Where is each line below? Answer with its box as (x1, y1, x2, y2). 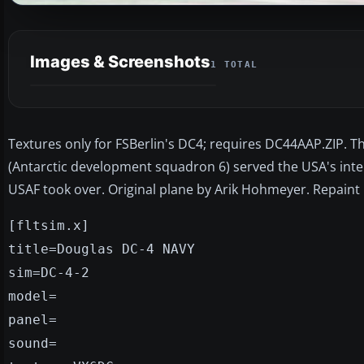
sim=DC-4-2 (8, 264, 89, 280)
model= (8, 288, 57, 304)
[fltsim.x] (8, 217, 89, 233)
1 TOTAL (210, 58, 258, 70)
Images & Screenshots (30, 51, 210, 71)
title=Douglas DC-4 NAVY (8, 240, 195, 257)
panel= (8, 311, 57, 327)
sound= (8, 335, 57, 351)
